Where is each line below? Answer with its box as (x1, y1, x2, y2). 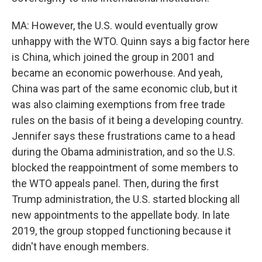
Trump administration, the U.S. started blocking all (12, 193, 240, 205)
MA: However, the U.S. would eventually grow (12, 19, 218, 32)
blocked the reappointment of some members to (12, 161, 238, 174)
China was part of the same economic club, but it (12, 82, 237, 95)
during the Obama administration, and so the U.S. (12, 146, 235, 158)
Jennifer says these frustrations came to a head (12, 130, 235, 142)
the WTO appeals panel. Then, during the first (12, 177, 219, 189)
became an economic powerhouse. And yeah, (12, 67, 222, 79)
